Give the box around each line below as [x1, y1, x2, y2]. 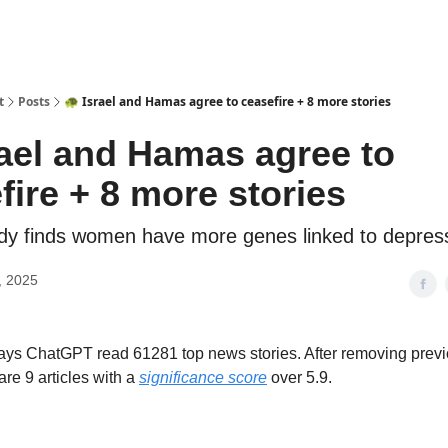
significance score [139, 369, 267, 386]
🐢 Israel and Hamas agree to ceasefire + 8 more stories [64, 93, 391, 110]
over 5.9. [267, 369, 332, 386]
